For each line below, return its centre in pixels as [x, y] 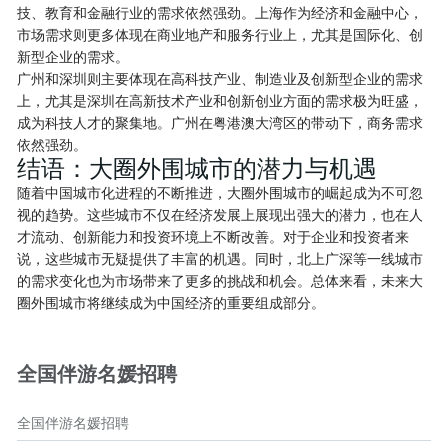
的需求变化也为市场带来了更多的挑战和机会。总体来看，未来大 [220, 281]
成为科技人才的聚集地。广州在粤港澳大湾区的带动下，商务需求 [220, 123]
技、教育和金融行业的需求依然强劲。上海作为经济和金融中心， [220, 13]
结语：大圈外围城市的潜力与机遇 [197, 169]
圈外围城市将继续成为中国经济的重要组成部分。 [171, 303]
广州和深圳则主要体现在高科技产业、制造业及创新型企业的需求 [220, 79]
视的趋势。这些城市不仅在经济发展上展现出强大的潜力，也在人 [220, 215]
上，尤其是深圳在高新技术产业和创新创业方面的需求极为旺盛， [220, 101]
